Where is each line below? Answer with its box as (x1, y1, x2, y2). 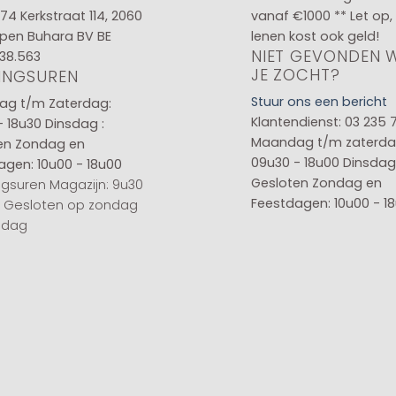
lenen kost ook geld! (250, 27, 379, 45)
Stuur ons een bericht (250, 92, 387, 110)
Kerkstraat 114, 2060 (19, 6, 142, 25)
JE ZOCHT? (250, 63, 340, 86)
